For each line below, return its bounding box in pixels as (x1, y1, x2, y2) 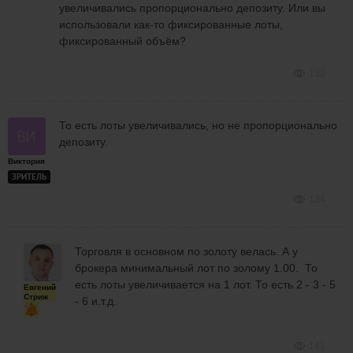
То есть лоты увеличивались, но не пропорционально (59, 118, 337, 132)
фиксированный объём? (59, 34, 186, 47)
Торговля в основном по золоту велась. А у (75, 244, 298, 258)
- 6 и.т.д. (75, 294, 117, 307)
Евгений (24, 282, 56, 292)
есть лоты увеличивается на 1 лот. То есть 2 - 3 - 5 (75, 277, 336, 291)
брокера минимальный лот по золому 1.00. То (75, 261, 318, 274)
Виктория (8, 156, 45, 165)
